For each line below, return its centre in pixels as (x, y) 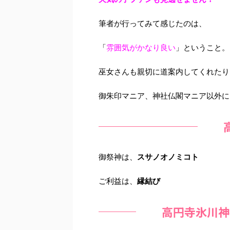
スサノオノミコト (168, 157)
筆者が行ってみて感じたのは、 (152, 23)
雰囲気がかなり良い (141, 47)
